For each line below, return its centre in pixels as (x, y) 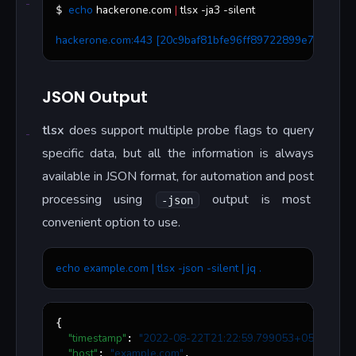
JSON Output (95, 97)
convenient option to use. (111, 223)
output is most (257, 200)
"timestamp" (97, 339)
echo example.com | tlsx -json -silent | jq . (159, 269)
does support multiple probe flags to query (189, 131)
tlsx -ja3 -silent (216, 10)
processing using (99, 200)
